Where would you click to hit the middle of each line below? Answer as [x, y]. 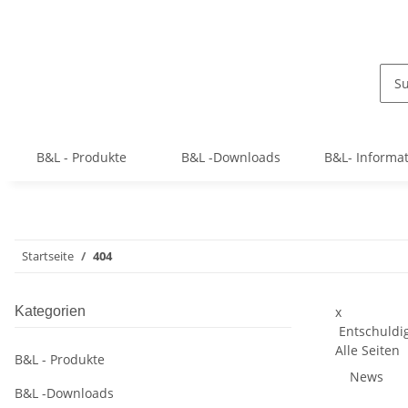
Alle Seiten [367, 351]
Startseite [48, 256]
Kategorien [50, 311]
